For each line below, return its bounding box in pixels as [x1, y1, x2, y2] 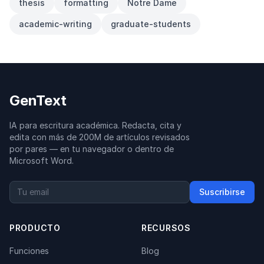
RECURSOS [141, 223, 191, 233]
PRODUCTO [9, 223, 61, 233]
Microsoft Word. [9, 156, 74, 166]
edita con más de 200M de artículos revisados [9, 132, 190, 143]
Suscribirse [199, 187, 245, 197]
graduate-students [111, 19, 191, 29]
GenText [9, 92, 67, 110]
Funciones [9, 246, 49, 256]
